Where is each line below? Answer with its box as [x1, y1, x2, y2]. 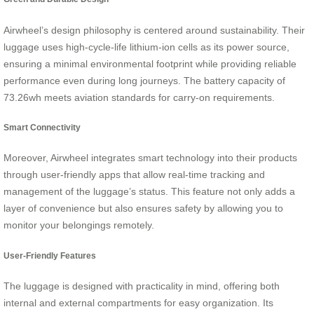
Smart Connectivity [4, 123, 81, 132]
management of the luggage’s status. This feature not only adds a [4, 186, 295, 198]
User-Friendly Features [4, 250, 96, 260]
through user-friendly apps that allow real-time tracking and [4, 169, 265, 181]
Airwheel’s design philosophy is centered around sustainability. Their [4, 24, 305, 36]
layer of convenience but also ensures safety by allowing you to [4, 203, 283, 214]
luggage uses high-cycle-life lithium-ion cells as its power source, [4, 41, 289, 53]
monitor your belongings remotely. [4, 219, 154, 231]
